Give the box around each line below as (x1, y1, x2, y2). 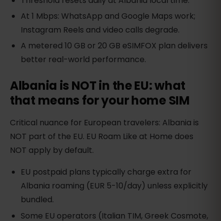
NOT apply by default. (10, 144, 94, 156)
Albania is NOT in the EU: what (10, 77, 186, 94)
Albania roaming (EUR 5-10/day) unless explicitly (21, 180, 208, 191)
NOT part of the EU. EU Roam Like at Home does (10, 130, 193, 142)
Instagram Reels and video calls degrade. (21, 24, 180, 36)
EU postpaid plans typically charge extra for (21, 166, 192, 178)
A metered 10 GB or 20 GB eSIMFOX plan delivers (21, 39, 208, 51)
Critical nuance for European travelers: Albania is (10, 116, 199, 128)
